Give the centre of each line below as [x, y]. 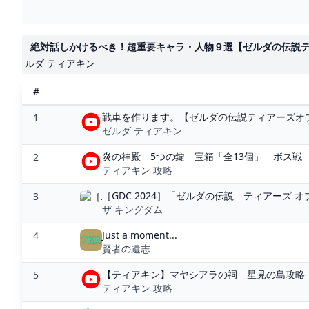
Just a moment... [140, 235]
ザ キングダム [132, 209]
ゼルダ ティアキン [142, 131]
